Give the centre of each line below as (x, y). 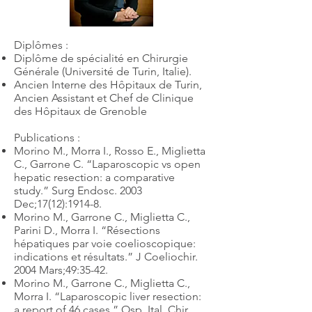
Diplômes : (41, 45)
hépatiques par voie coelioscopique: (105, 243)
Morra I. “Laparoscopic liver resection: (108, 296)
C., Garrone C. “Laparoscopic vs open (107, 164)
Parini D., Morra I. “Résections (87, 230)
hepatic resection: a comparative (94, 177)
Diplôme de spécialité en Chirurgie (101, 58)
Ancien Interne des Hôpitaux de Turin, (108, 85)
